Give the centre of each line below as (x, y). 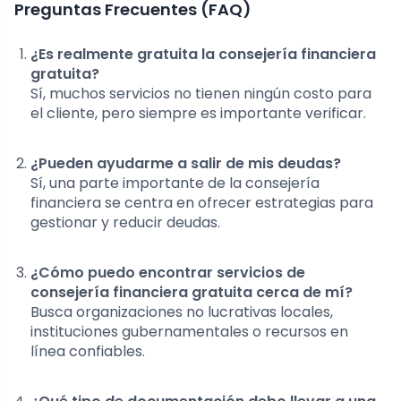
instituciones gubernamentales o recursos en (189, 332)
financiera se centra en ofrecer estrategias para (202, 203)
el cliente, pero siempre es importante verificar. (198, 114)
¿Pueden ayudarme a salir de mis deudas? (186, 164)
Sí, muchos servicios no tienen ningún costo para (201, 94)
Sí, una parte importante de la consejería (175, 183)
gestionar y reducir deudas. (125, 223)
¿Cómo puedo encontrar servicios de (168, 273)
